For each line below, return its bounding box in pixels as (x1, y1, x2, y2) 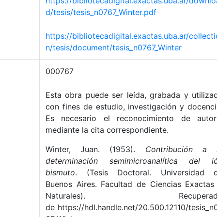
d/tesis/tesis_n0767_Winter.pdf (46, 7, 156, 17)
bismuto (46, 168, 75, 177)
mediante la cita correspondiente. (46, 125, 169, 135)
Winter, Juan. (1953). (46, 144, 145, 154)
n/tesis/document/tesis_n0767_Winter (46, 43, 182, 52)
